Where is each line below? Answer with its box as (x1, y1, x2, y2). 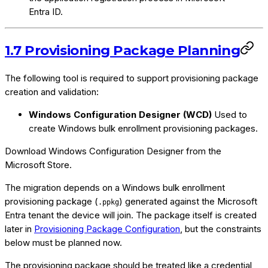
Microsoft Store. (5, 159, 72, 171)
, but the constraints (180, 223, 261, 235)
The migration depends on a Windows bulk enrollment (5, 182, 225, 194)
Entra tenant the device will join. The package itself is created (5, 209, 257, 221)
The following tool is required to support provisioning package (5, 72, 258, 84)
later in (5, 223, 34, 235)
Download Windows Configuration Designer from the (5, 145, 221, 157)
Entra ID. (29, 5, 63, 17)
